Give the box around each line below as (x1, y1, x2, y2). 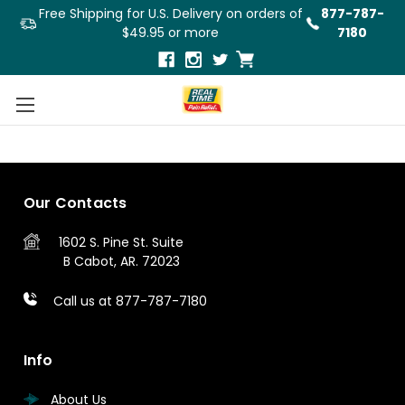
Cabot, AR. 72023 (70, 251, 180, 270)
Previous (33, 92, 89, 111)
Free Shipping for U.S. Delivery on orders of (38, 5, 303, 23)
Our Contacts (23, 192, 127, 213)
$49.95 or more (122, 24, 220, 42)
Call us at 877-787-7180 (52, 291, 207, 310)
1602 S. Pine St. (59, 232, 148, 251)
